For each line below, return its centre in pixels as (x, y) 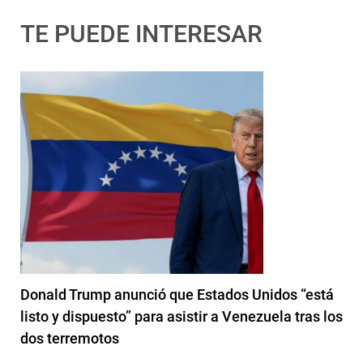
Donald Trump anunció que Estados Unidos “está (177, 294)
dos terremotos (70, 338)
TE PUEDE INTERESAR (141, 33)
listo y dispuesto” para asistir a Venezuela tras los (181, 316)
